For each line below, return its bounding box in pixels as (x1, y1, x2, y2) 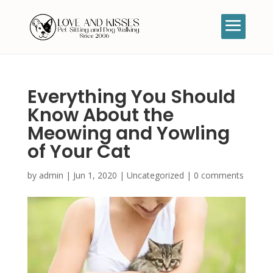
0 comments (193, 169, 244, 181)
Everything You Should (27, 84, 235, 110)
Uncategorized (126, 169, 184, 181)
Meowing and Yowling (27, 121, 230, 146)
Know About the (27, 102, 174, 128)
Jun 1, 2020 (73, 169, 117, 181)
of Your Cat (27, 139, 130, 165)
